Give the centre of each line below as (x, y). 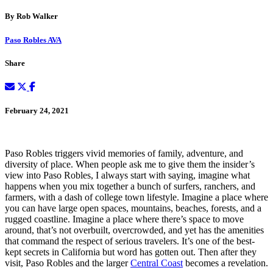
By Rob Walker (31, 16)
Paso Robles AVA (33, 40)
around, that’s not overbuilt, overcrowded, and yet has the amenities (134, 230)
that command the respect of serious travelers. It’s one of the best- (130, 241)
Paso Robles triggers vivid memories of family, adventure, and (124, 154)
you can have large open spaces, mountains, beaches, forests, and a (133, 208)
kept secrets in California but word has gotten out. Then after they (131, 252)
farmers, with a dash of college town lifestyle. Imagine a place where (136, 197)
